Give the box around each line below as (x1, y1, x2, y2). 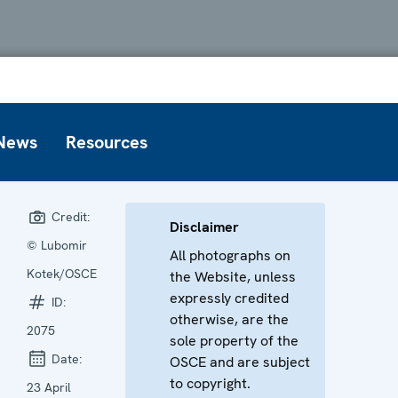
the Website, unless (170, 267, 297, 286)
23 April (27, 378, 72, 395)
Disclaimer (170, 217, 240, 236)
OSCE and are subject (170, 352, 311, 371)
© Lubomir (27, 236, 88, 253)
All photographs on (170, 245, 291, 265)
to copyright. (170, 373, 251, 393)
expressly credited (170, 288, 290, 307)
